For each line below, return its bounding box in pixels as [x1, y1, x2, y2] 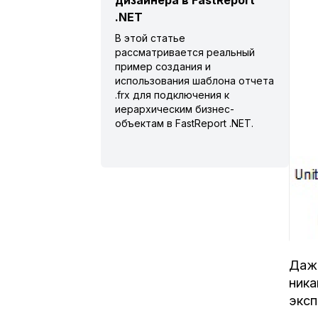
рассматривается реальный [115, 46, 255, 58]
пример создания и [115, 60, 211, 72]
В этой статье [115, 32, 185, 44]
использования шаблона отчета [115, 75, 274, 87]
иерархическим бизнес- [115, 103, 234, 115]
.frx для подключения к [115, 89, 229, 101]
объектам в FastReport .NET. [115, 117, 253, 129]
